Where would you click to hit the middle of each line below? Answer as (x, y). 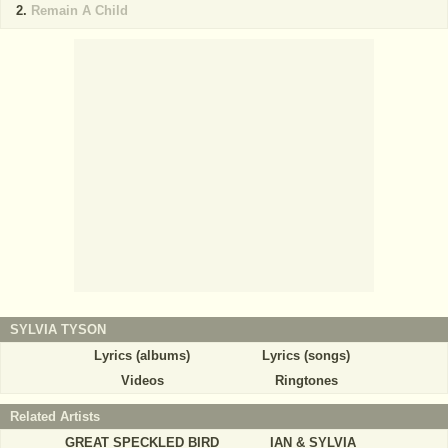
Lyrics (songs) (306, 355)
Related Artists (55, 416)
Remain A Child (79, 10)
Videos (142, 380)
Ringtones (306, 380)
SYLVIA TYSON (58, 329)
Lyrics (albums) (142, 355)
